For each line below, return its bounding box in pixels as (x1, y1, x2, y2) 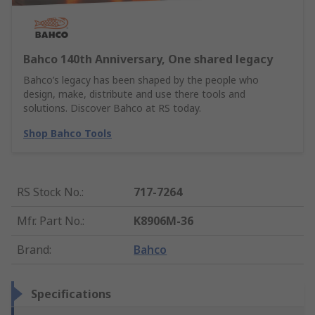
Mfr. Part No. (17, 213, 82, 229)
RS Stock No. (17, 184, 82, 200)
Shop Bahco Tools (23, 127, 112, 141)
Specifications (31, 286, 111, 302)
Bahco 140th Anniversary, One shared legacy (23, 51, 273, 67)
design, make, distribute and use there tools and (23, 87, 245, 101)
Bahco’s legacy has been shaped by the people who (23, 73, 259, 87)
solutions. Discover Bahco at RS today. (23, 101, 201, 115)
